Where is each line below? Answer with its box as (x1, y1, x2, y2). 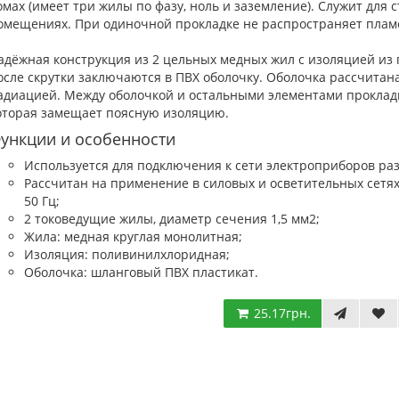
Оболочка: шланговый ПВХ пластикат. (23, 264, 258, 281)
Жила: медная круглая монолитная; (23, 228, 242, 245)
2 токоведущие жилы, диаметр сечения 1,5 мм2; (23, 210, 320, 227)
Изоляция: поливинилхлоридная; (23, 246, 230, 263)
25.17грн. (250, 305, 312, 322)
